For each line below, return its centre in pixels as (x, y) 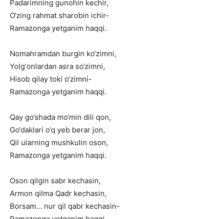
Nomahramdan (35, 54)
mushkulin (69, 142)
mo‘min (69, 117)
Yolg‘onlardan (33, 66)
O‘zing (20, 15)
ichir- (100, 15)
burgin (73, 54)
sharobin (74, 15)
